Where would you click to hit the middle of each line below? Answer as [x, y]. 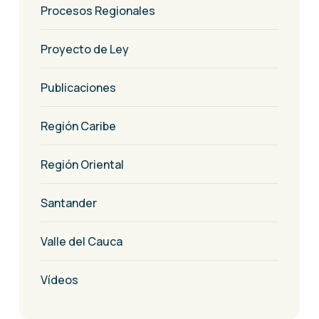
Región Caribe [78, 126]
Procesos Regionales [98, 11]
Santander [69, 203]
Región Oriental [82, 165]
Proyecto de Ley [85, 49]
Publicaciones [78, 88]
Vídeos [59, 280]
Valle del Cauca [82, 242]
